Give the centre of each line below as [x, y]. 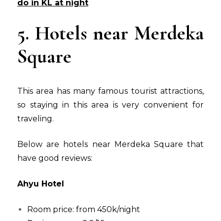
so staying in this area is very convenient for [110, 105]
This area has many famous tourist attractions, [110, 91]
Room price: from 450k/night [84, 210]
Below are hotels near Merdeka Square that [110, 145]
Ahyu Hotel [41, 184]
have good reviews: [55, 158]
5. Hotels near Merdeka [110, 33]
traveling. [36, 119]
